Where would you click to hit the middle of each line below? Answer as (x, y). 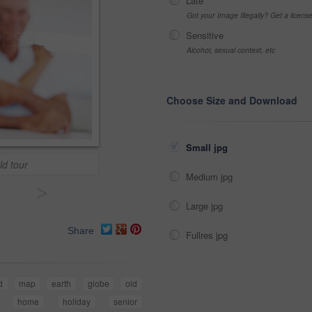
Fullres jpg (208, 235)
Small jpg (208, 147)
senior (125, 302)
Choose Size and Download (232, 100)
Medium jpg (211, 177)
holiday (76, 302)
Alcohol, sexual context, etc (231, 50)
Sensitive (205, 35)
